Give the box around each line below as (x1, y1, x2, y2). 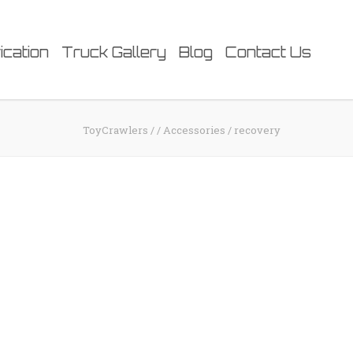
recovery (234, 122, 281, 137)
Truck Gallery (61, 43, 166, 61)
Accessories (163, 122, 225, 137)
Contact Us (225, 43, 311, 61)
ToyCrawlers (83, 122, 148, 137)
